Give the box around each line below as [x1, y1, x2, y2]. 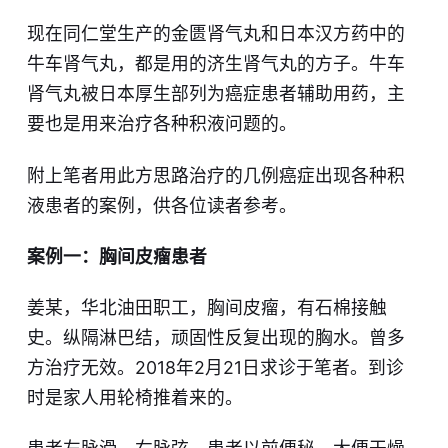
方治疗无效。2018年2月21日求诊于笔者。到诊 [26, 357, 404, 379]
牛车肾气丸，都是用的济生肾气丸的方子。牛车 [26, 53, 405, 75]
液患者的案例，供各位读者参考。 [26, 194, 297, 216]
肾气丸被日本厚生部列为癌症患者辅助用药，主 [26, 83, 405, 105]
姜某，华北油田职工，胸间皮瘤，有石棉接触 [26, 297, 387, 319]
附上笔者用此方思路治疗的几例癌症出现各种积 [26, 164, 405, 186]
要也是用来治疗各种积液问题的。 [26, 113, 297, 135]
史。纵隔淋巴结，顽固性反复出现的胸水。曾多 [26, 327, 405, 349]
